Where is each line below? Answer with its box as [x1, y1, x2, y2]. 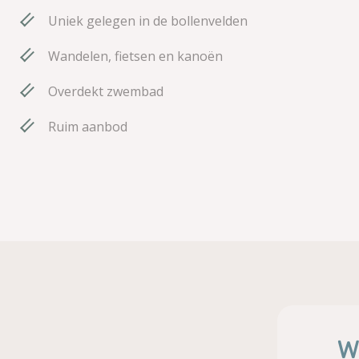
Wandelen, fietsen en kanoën [48, 47, 223, 66]
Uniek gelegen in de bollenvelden [48, 12, 248, 30]
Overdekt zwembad [48, 83, 163, 101]
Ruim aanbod [48, 118, 127, 136]
